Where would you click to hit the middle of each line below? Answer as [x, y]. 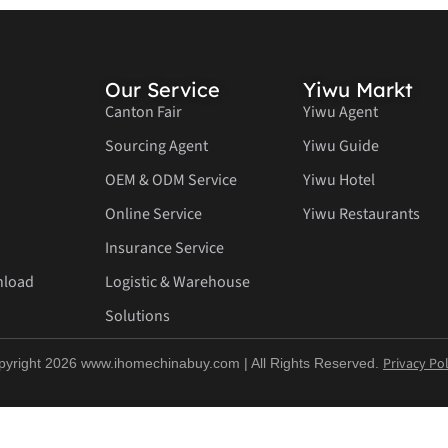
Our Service [162, 90]
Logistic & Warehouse [177, 282]
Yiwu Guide [340, 146]
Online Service [153, 214]
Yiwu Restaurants [361, 214]
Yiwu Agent [340, 112]
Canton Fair [143, 112]
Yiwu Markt [357, 90]
